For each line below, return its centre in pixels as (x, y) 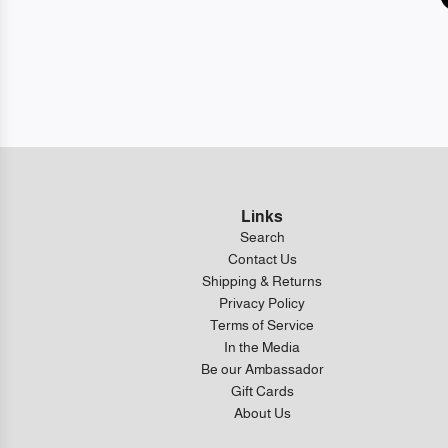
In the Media (262, 347)
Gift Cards (262, 391)
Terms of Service (262, 325)
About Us (262, 413)
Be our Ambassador (262, 369)
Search (262, 237)
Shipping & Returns (262, 281)
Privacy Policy (262, 303)
